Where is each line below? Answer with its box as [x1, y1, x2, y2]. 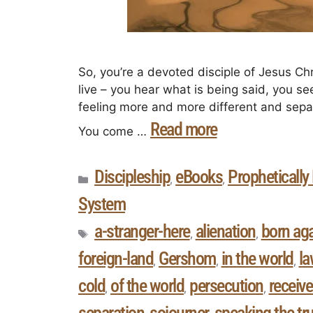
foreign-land [78, 248, 153, 270]
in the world [221, 248, 293, 270]
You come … [78, 124, 150, 139]
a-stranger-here [94, 221, 190, 242]
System [78, 194, 125, 215]
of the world [110, 275, 184, 297]
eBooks [175, 166, 223, 188]
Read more [150, 119, 217, 140]
